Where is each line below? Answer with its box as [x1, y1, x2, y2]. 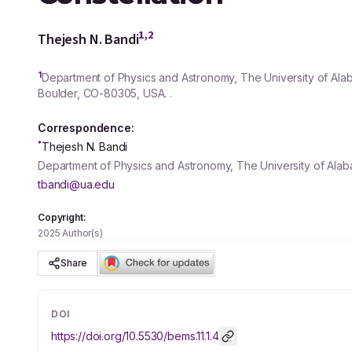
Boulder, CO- [38, 86, 104, 100]
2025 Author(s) [38, 227, 103, 239]
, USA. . [137, 86, 173, 100]
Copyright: [38, 211, 86, 223]
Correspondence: [38, 121, 134, 134]
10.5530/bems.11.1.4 [125, 329, 219, 343]
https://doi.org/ [51, 329, 126, 343]
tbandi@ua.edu [38, 178, 115, 191]
